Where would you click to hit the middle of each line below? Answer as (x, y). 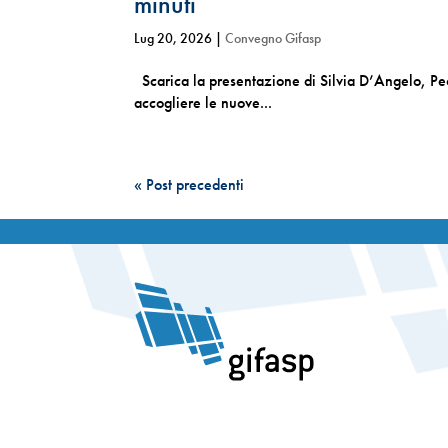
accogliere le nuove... (203, 103)
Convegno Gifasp (273, 38)
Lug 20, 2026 (173, 38)
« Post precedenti (189, 185)
